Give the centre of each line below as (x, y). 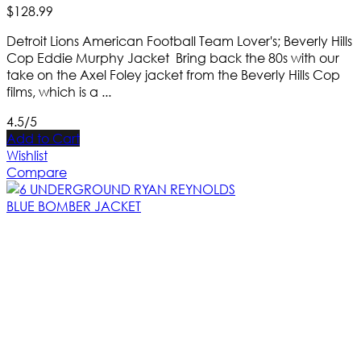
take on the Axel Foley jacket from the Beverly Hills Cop (173, 75)
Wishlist (27, 156)
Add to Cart (43, 139)
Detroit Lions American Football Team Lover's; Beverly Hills (179, 41)
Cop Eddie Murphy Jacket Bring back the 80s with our (173, 58)
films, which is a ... (59, 92)
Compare (37, 172)
